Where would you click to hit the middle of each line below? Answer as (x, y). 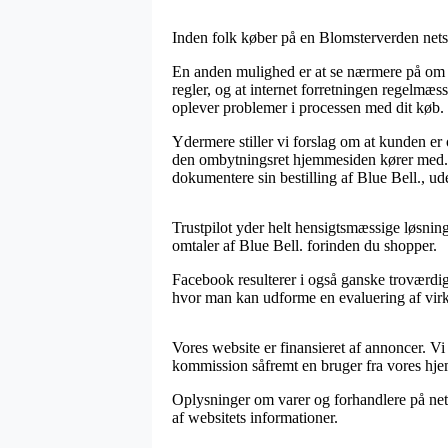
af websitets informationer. (255, 417)
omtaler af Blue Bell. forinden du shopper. (304, 245)
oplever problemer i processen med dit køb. (308, 107)
